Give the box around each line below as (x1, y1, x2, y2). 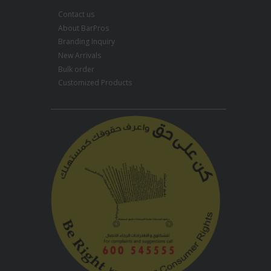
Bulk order (58, 64, 94, 74)
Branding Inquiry (58, 36, 115, 47)
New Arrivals (58, 50, 101, 61)
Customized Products (58, 77, 132, 88)
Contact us (58, 9, 94, 20)
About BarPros (58, 22, 109, 33)
